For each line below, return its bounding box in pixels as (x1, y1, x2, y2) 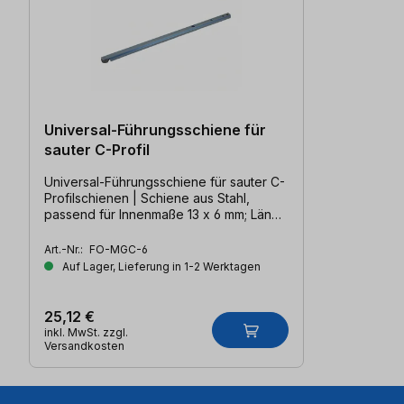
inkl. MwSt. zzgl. (44, 325, 128, 339)
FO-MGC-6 (89, 242, 148, 256)
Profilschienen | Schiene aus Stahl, (44, 189, 250, 206)
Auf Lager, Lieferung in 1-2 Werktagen (60, 259, 261, 273)
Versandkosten (44, 338, 124, 353)
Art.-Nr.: (44, 242, 86, 256)
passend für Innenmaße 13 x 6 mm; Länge (44, 206, 288, 222)
